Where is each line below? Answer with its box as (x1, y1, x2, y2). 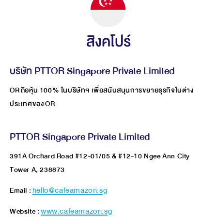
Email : (10, 184, 32, 197)
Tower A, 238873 (10, 163, 65, 176)
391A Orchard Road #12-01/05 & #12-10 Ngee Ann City (10, 150, 190, 162)
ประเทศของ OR (10, 97, 56, 110)
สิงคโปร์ (86, 29, 131, 54)
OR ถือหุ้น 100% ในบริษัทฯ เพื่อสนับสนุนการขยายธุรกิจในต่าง (10, 84, 194, 96)
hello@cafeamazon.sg (32, 184, 108, 197)
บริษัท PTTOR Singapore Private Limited (10, 62, 175, 79)
